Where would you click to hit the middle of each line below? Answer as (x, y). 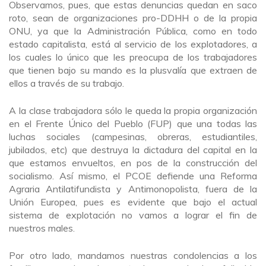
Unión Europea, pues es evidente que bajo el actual (133, 202)
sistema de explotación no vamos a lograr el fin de (133, 215)
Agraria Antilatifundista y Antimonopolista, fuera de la (133, 189)
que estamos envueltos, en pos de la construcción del (133, 163)
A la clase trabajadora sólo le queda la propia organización (133, 110)
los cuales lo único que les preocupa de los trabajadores (133, 57)
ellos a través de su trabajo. (66, 83)
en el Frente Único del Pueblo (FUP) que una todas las (133, 123)
